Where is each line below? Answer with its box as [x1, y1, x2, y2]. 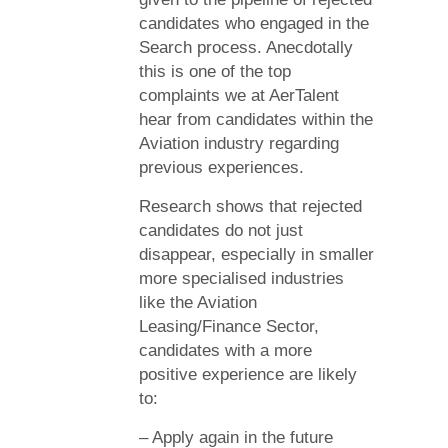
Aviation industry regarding [139, 134, 339, 153]
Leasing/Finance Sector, [139, 317, 319, 336]
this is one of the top [139, 62, 291, 81]
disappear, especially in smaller [139, 245, 374, 264]
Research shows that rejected [139, 197, 362, 216]
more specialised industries [139, 269, 344, 288]
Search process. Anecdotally [139, 38, 353, 57]
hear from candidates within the [139, 110, 373, 129]
